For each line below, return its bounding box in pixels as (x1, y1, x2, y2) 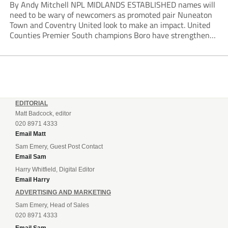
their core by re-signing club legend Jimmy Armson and (9, 39, 200, 52)
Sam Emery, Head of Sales (15, 202, 89, 209)
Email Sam (15, 153, 46, 161)
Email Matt (15, 130, 46, 138)
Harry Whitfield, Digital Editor (15, 166, 95, 174)
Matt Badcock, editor (15, 110, 71, 118)
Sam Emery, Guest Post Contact (15, 143, 103, 151)
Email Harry (15, 176, 50, 184)
